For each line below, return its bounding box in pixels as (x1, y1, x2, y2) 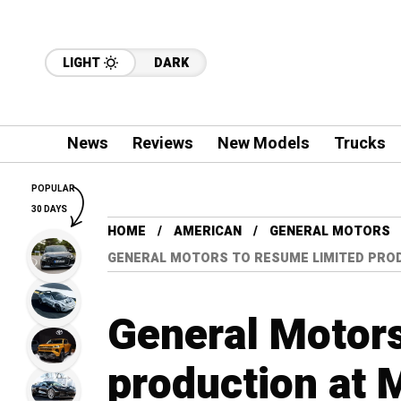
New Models (217, 132, 310, 156)
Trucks (333, 132, 386, 156)
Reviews (132, 132, 193, 156)
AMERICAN (174, 222, 242, 241)
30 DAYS (31, 203, 67, 216)
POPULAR (31, 183, 75, 195)
